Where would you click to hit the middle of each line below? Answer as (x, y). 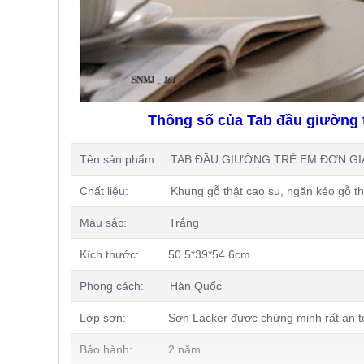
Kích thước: (124, 254)
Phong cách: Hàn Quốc (151, 286)
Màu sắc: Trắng (139, 223)
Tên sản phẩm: (125, 159)
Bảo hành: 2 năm (140, 349)
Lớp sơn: (124, 318)
